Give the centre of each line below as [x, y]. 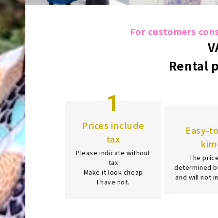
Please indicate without [113, 152]
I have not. [113, 182]
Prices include [113, 125]
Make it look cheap [113, 172]
